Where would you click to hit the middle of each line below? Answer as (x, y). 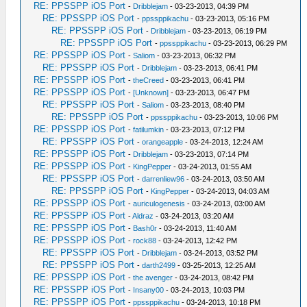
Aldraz (143, 216)
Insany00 (149, 290)
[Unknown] (151, 93)
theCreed (149, 80)
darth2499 (159, 265)
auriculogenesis (159, 204)
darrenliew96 (163, 179)
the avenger (153, 278)
